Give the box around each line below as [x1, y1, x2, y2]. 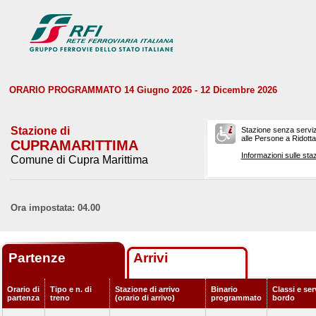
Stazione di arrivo [115, 285, 180, 293]
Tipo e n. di [50, 285, 92, 293]
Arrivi [133, 250, 168, 265]
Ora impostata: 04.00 [11, 202, 100, 213]
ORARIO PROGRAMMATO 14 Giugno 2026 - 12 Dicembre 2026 [9, 85, 277, 95]
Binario [211, 285, 238, 293]
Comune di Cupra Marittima [11, 154, 148, 166]
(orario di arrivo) [115, 293, 175, 302]
